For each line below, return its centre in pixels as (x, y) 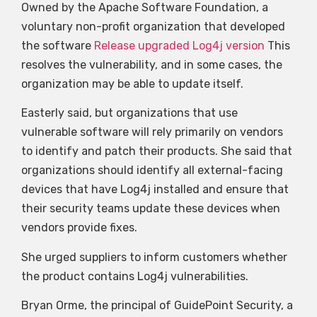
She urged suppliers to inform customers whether (154, 257)
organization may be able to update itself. (132, 83)
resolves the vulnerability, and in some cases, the (152, 64)
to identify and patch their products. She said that (157, 151)
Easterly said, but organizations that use (129, 113)
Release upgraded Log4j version (179, 45)
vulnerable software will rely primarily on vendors (152, 132)
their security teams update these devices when (151, 209)
